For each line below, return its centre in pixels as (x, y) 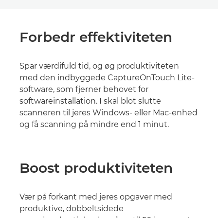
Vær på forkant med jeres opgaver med (96, 197)
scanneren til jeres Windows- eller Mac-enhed (109, 113)
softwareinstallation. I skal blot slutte (90, 101)
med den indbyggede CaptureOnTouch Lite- (107, 78)
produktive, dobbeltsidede (72, 209)
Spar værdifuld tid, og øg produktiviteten (99, 66)
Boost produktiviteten (96, 168)
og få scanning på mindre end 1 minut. (94, 125)
